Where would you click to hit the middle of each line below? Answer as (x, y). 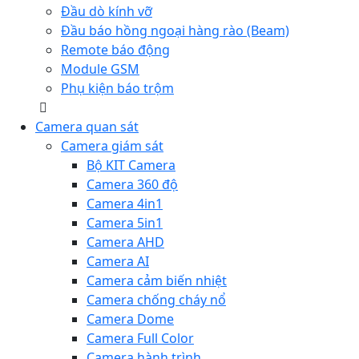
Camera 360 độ (132, 184)
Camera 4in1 (125, 204)
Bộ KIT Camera (131, 165)
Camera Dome (130, 319)
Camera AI (118, 261)
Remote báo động (115, 50)
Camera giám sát (112, 146)
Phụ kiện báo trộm (117, 88)
